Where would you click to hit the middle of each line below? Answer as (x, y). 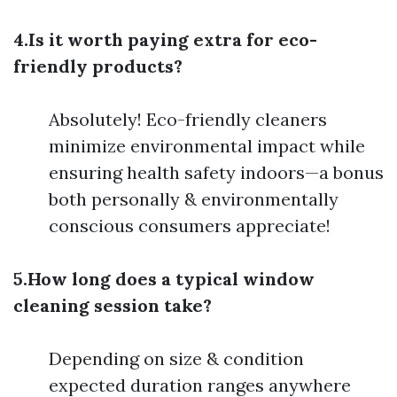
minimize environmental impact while (207, 146)
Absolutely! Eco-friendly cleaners (188, 119)
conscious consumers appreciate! (190, 226)
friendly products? (98, 66)
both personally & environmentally (194, 199)
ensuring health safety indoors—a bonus (216, 172)
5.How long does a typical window (164, 279)
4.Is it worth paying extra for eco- (165, 39)
